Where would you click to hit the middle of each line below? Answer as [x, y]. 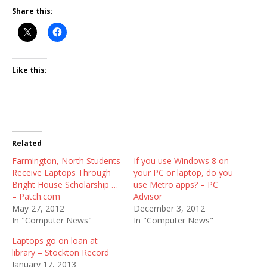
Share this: [32, 11]
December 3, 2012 [169, 208]
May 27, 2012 [38, 208]
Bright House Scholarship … [65, 184]
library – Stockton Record [60, 252]
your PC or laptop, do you [183, 173]
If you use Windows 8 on [181, 161]
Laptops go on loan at [55, 240]
